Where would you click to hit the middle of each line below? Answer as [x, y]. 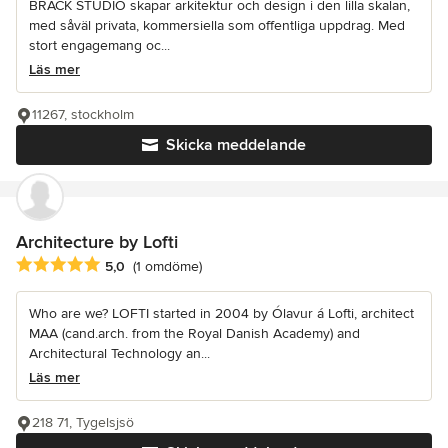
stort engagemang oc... [99, 46]
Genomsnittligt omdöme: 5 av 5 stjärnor [152, 265]
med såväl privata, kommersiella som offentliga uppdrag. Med [217, 26]
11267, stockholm [83, 115]
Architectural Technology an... [119, 354]
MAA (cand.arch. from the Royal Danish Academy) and [194, 334]
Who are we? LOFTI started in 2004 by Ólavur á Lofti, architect [221, 314]
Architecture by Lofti [97, 242]
